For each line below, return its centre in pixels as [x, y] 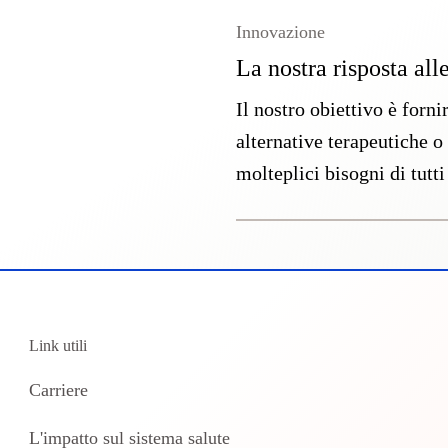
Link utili [58, 345]
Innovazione [280, 32]
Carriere [59, 390]
